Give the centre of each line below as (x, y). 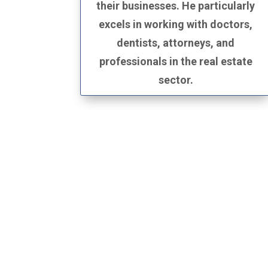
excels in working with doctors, (176, 24)
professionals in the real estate (176, 61)
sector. (176, 80)
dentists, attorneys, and (176, 42)
